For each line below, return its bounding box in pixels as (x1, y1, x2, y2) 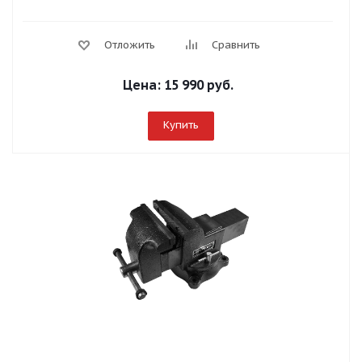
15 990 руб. (164, 77, 234, 93)
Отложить (103, 38, 155, 52)
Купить (163, 118, 199, 132)
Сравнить (211, 38, 260, 52)
